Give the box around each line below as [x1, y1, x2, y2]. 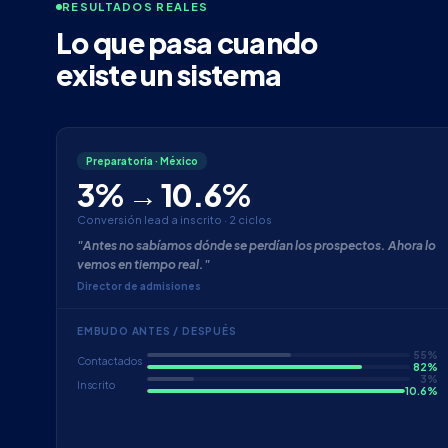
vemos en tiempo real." [77, 257, 210, 273]
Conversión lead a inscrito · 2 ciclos [77, 213, 272, 227]
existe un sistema [56, 57, 282, 93]
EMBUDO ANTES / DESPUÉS [77, 325, 237, 338]
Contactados [77, 355, 142, 368]
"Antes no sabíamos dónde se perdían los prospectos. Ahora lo [77, 238, 436, 254]
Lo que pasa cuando [56, 25, 318, 61]
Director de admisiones [77, 280, 201, 293]
